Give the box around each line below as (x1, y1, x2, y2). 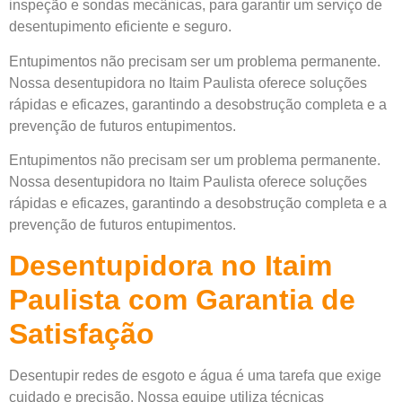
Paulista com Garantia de (9, 284, 355, 317)
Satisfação (9, 318, 154, 351)
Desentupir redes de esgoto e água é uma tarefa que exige (9, 368, 381, 384)
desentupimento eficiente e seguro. (9, 19, 232, 35)
